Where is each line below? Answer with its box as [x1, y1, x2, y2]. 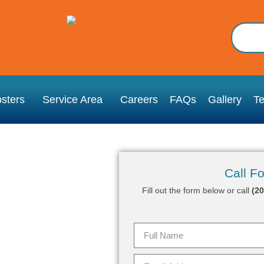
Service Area [42, 94, 103, 105]
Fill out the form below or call [142, 185, 252, 195]
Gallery [208, 94, 242, 105]
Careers [120, 94, 158, 105]
